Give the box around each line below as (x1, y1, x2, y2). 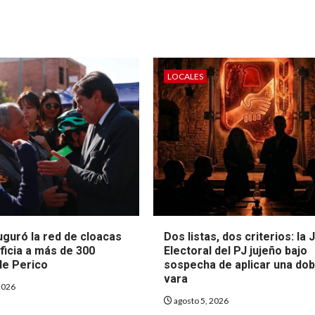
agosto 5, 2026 (172, 295, 229, 306)
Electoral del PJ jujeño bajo (164, 243, 308, 257)
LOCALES (167, 70, 204, 82)
